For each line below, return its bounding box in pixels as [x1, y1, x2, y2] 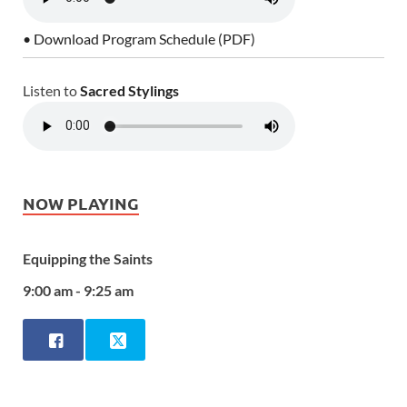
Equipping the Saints [23, 250, 153, 268]
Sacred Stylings [80, 81, 179, 99]
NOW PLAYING [23, 192, 139, 213]
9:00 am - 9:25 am [23, 281, 134, 299]
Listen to [23, 81, 80, 99]
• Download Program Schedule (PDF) [23, 29, 255, 47]
